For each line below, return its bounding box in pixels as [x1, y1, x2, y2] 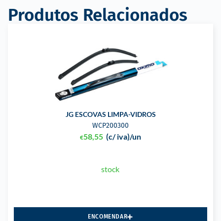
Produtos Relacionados [8, 4, 187, 26]
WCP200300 [92, 121, 129, 130]
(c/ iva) [106, 132, 130, 142]
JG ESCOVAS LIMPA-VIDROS [65, 110, 156, 119]
